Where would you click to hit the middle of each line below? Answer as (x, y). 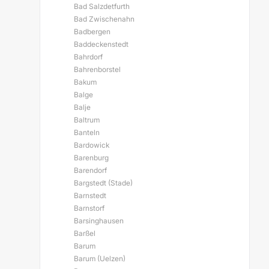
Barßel (85, 233)
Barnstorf (89, 208)
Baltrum (87, 120)
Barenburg (91, 158)
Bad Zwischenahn (104, 19)
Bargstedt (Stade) (103, 183)
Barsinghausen (99, 221)
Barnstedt (90, 195)
